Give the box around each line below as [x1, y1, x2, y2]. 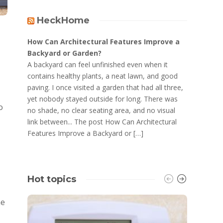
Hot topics [27, 174, 77, 185]
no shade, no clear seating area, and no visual [27, 106, 176, 115]
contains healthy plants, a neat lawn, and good [27, 71, 178, 81]
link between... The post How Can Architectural [27, 117, 177, 126]
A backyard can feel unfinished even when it [27, 60, 168, 69]
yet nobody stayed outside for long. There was [27, 94, 178, 104]
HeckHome [37, 15, 90, 26]
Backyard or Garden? [27, 48, 102, 58]
